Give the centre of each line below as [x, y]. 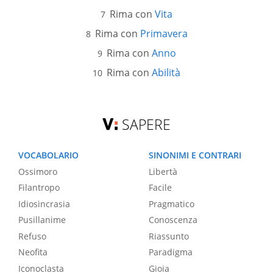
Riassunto [169, 236]
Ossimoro [38, 171]
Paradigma [171, 252]
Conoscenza [173, 220]
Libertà [163, 171]
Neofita [33, 252]
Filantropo [39, 188]
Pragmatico [172, 204]
